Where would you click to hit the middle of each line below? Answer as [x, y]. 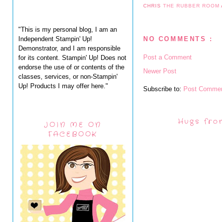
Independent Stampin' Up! [55, 39]
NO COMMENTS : [178, 39]
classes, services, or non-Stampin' [68, 76]
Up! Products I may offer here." [63, 86]
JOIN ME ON [73, 125]
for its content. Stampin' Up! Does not [72, 57]
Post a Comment [167, 57]
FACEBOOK [73, 134]
